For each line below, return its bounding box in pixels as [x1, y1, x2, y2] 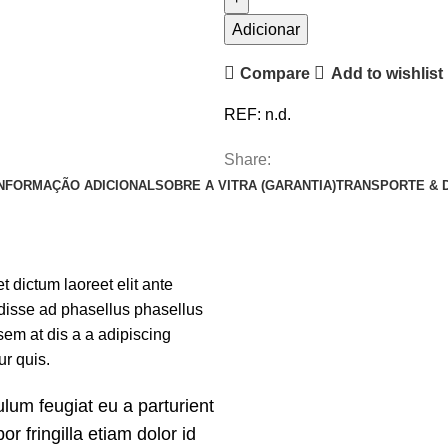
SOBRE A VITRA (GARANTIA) [155, 178, 336, 194]
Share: [224, 151, 271, 169]
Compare [240, 64, 311, 82]
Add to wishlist [330, 64, 443, 82]
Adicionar [232, 21, 300, 39]
